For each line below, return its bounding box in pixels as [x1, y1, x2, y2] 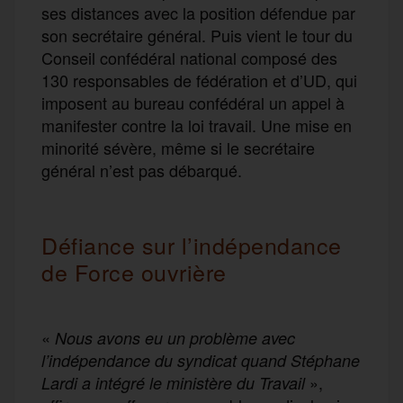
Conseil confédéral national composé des [41, 45, 337, 69]
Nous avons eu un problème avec [50, 326, 295, 349]
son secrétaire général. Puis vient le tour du [41, 22, 353, 47]
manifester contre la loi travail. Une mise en [41, 112, 352, 137]
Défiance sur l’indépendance [41, 228, 342, 261]
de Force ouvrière [41, 255, 227, 288]
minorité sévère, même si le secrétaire [41, 135, 315, 159]
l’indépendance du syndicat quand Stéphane [41, 348, 360, 372]
